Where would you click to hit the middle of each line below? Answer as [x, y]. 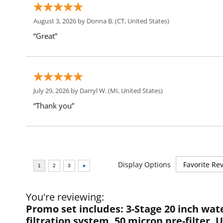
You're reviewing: [65, 197]
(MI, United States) [135, 91]
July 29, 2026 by [56, 91]
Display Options [144, 165]
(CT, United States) [141, 21]
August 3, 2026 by [60, 21]
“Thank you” [54, 106]
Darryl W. [93, 91]
